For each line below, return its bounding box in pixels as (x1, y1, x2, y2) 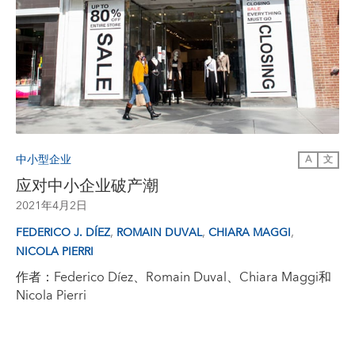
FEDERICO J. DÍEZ (16, 223, 110, 243)
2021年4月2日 (16, 197, 87, 216)
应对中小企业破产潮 (16, 173, 158, 200)
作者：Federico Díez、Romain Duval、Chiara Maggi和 (16, 266, 331, 289)
